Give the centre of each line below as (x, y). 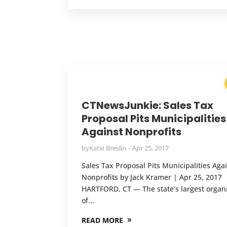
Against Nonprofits (132, 131)
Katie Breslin (108, 148)
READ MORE (103, 220)
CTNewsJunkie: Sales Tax (148, 105)
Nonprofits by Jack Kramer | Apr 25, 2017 (152, 177)
